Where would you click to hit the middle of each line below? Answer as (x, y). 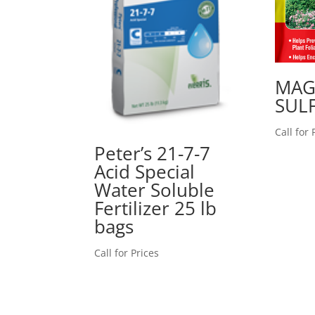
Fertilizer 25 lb (156, 208)
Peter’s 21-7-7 (153, 153)
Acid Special (145, 171)
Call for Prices (127, 252)
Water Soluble (155, 189)
